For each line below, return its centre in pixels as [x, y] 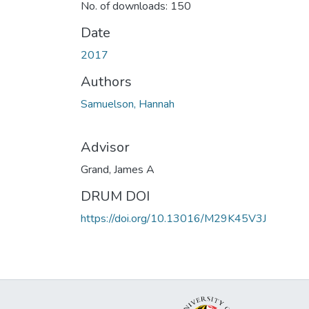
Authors [106, 81]
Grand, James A [118, 169]
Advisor [105, 147]
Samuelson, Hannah [128, 104]
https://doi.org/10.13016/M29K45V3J [173, 218]
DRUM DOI [115, 196]
